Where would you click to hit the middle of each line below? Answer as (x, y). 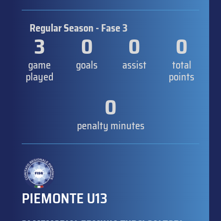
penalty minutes (110, 126)
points (182, 77)
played (39, 77)
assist (134, 65)
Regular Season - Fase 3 (79, 28)
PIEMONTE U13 (65, 198)
